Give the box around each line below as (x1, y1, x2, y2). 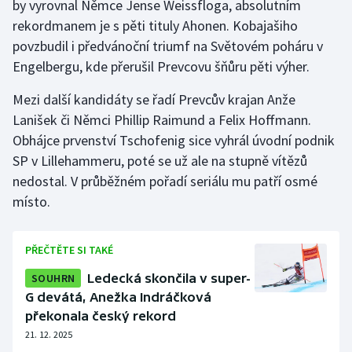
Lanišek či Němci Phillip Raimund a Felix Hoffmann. (13, 111, 311, 130)
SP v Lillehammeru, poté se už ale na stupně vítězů (13, 152, 307, 170)
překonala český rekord (25, 309, 176, 324)
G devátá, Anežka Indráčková (25, 290, 211, 305)
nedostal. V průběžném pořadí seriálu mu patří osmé (13, 172, 317, 191)
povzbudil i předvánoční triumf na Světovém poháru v (13, 37, 323, 56)
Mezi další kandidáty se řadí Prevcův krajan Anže (13, 90, 295, 109)
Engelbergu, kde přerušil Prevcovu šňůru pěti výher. (13, 57, 310, 76)
